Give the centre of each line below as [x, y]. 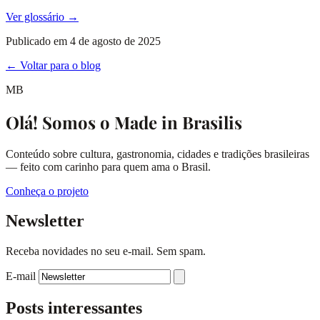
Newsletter [45, 221]
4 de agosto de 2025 [115, 41]
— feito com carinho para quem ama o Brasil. [108, 166]
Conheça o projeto [47, 191]
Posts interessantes [74, 308]
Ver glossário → [42, 16]
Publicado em [38, 41]
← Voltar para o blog [53, 65]
